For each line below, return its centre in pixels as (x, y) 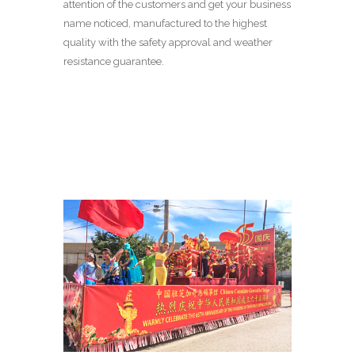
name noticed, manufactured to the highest (165, 24)
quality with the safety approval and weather (168, 43)
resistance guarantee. (114, 62)
